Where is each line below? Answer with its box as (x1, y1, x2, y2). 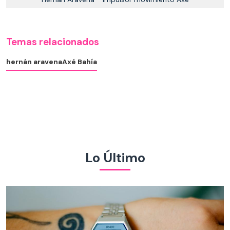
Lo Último (85, 148, 145, 166)
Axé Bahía (62, 57, 97, 67)
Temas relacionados (6, 36, 99, 49)
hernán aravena (6, 57, 62, 67)
